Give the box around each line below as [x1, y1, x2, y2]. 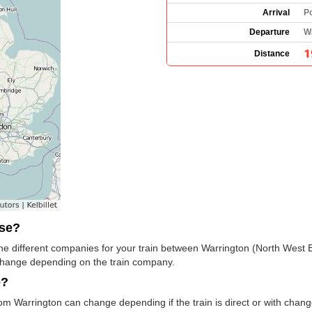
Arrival [263, 7, 290, 17]
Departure [249, 26, 290, 37]
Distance [254, 48, 290, 58]
